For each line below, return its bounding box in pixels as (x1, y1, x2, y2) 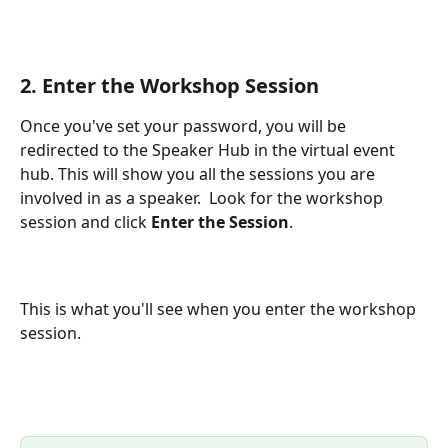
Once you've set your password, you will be (20, 114, 350, 137)
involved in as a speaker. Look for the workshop (20, 186, 387, 209)
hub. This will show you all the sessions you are (20, 162, 379, 185)
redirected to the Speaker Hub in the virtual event (20, 138, 399, 161)
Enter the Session (151, 210, 289, 233)
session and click (20, 210, 151, 233)
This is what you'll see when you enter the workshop (20, 298, 420, 321)
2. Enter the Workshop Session (20, 71, 319, 99)
